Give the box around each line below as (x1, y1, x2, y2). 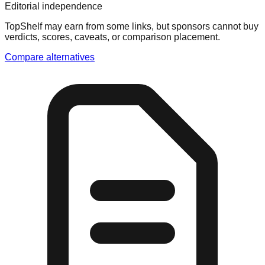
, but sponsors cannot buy (151, 21, 258, 31)
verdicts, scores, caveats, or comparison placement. (5, 31, 220, 42)
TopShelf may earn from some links (5, 21, 151, 31)
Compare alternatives (5, 51, 95, 62)
